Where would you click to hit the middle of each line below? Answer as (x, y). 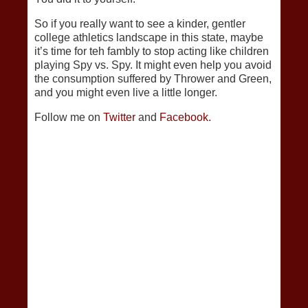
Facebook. (185, 117)
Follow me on (69, 117)
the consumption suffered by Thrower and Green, (153, 79)
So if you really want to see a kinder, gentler (140, 24)
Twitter (119, 117)
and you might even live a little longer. (126, 93)
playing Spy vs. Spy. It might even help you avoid (153, 65)
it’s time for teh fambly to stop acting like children (152, 52)
